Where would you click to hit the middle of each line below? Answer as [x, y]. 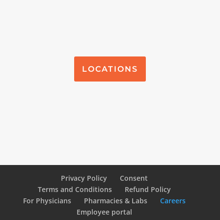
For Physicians [47, 200]
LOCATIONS [110, 69]
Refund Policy [148, 189]
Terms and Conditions [75, 189]
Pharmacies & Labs [116, 200]
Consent [134, 178]
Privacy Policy [84, 178]
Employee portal [105, 212]
